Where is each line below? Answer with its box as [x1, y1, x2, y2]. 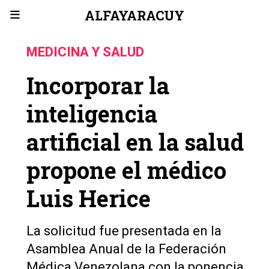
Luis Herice [26, 183, 151, 213]
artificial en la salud [26, 126, 244, 157]
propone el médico [26, 154, 226, 185]
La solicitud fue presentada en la [26, 223, 222, 238]
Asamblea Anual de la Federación [26, 241, 226, 256]
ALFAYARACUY [85, 6, 184, 24]
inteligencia [26, 98, 157, 128]
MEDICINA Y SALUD [26, 44, 144, 59]
